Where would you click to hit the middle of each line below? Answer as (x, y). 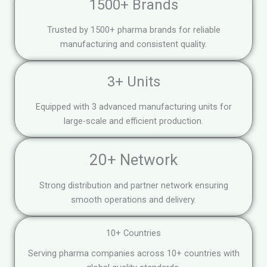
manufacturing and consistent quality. (133, 44)
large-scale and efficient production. (133, 121)
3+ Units (133, 81)
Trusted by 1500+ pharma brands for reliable (133, 30)
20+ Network (133, 159)
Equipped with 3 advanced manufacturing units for (133, 106)
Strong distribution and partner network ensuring (133, 185)
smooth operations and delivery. (133, 199)
